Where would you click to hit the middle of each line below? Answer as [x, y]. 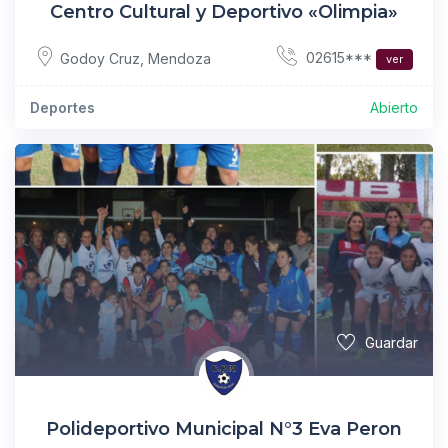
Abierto [394, 108]
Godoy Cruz [100, 58]
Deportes [62, 108]
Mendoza [179, 58]
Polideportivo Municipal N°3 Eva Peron [224, 429]
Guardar [391, 343]
